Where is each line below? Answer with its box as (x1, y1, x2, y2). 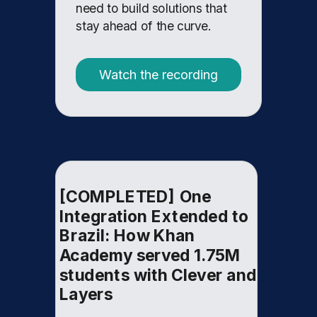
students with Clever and (59, 265, 257, 285)
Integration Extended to (59, 206, 249, 226)
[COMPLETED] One (59, 187, 212, 207)
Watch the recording (99, 67, 218, 82)
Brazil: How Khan (59, 226, 195, 246)
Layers (59, 284, 113, 304)
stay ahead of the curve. (76, 18, 212, 33)
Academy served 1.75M (59, 246, 241, 265)
